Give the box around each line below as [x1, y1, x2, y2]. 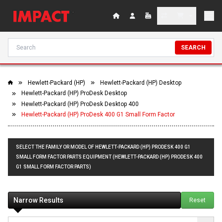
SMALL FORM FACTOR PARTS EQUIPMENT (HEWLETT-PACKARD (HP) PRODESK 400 [16, 154, 203, 160]
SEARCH [181, 44, 206, 51]
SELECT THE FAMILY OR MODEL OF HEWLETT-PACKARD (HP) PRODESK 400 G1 [16, 144, 191, 150]
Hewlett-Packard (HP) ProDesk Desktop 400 [21, 100, 139, 108]
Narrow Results [13, 196, 63, 205]
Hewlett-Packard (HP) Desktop [100, 79, 181, 86]
